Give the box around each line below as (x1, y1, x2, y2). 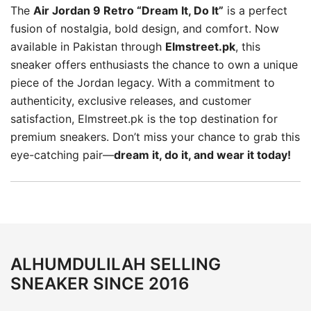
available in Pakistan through (10, 39, 165, 53)
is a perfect (224, 3, 287, 17)
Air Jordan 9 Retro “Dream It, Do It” (33, 3, 224, 17)
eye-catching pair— (10, 147, 114, 162)
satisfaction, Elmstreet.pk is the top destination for (10, 111, 278, 126)
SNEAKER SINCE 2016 (10, 273, 190, 294)
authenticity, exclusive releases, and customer (10, 93, 251, 108)
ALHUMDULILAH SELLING (10, 253, 221, 274)
